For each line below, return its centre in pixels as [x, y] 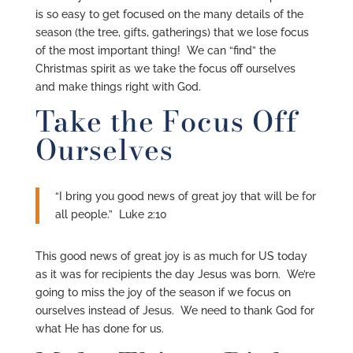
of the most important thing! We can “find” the [155, 50]
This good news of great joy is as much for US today [171, 256]
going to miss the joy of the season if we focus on [163, 292]
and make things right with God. [118, 87]
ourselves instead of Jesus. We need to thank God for [175, 310]
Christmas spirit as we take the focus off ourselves [165, 69]
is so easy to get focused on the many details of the [169, 14]
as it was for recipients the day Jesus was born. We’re [175, 274]
